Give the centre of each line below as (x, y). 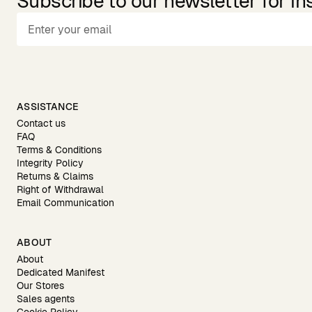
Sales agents (46, 299)
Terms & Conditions (59, 150)
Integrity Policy (50, 163)
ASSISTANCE (48, 107)
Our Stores (40, 286)
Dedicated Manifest (61, 272)
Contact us (41, 123)
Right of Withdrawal (60, 189)
